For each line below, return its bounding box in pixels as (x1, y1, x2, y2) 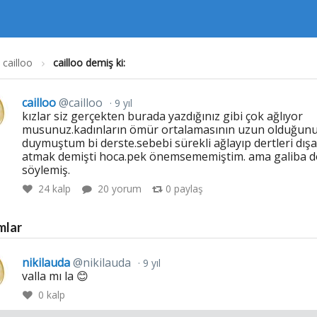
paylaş (171, 181, 204, 195)
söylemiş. (21, 162, 70, 178)
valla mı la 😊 (21, 267, 88, 284)
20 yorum (95, 181, 145, 195)
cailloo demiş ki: (52, 56, 125, 70)
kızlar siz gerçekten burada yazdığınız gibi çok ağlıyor (21, 108, 303, 124)
